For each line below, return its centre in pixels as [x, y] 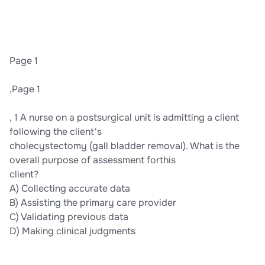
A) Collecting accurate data [70, 189]
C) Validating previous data [69, 217]
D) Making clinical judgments [72, 231]
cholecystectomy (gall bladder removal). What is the [125, 146]
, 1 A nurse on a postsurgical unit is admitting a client [124, 118]
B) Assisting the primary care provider [93, 203]
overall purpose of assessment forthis [93, 160]
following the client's [56, 132]
